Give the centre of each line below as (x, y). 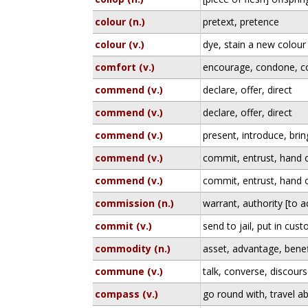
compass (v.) (127, 294)
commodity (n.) (133, 249)
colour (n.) (120, 22)
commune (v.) (129, 271)
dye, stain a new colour (255, 44)
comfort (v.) (125, 67)
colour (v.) (120, 44)
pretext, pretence (241, 22)
